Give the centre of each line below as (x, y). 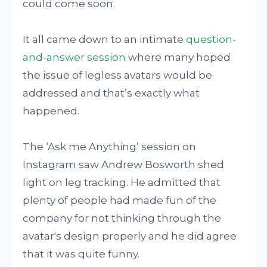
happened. (51, 111)
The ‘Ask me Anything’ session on (110, 147)
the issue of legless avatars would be (118, 75)
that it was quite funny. (81, 254)
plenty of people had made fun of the (120, 200)
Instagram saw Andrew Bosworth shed (124, 164)
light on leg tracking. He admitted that (122, 182)
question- (211, 39)
